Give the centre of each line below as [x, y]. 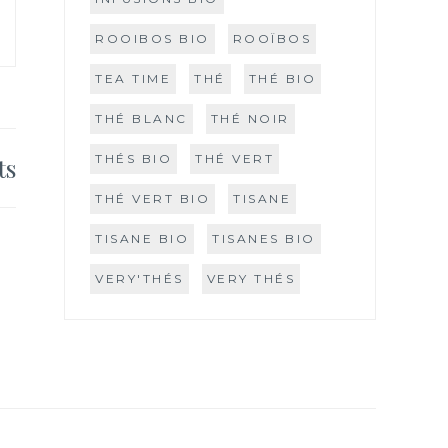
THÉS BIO [133, 158]
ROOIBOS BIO [152, 38]
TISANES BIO [264, 238]
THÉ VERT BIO [152, 198]
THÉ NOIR [250, 118]
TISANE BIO [142, 238]
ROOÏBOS [271, 38]
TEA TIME [133, 78]
